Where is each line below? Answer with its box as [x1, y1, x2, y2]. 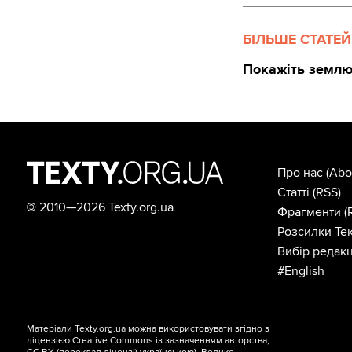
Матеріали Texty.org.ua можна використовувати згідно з [27, 323, 270, 335]
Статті [277, 185, 310, 201]
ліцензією [27, 335, 73, 347]
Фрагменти [277, 204, 341, 221]
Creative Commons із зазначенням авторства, [72, 335, 270, 347]
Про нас [277, 165, 323, 181]
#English [277, 263, 324, 280]
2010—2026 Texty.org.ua [36, 200, 174, 216]
